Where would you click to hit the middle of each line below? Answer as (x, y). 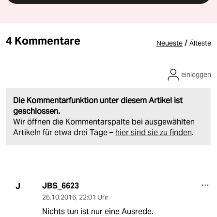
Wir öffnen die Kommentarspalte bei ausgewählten (104, 122)
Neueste (170, 43)
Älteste (200, 43)
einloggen (196, 75)
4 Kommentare (43, 41)
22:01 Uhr (93, 197)
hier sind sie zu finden (154, 133)
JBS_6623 (60, 186)
